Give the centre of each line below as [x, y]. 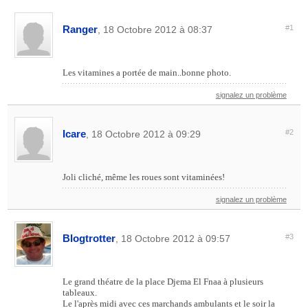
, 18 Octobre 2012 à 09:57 [173, 238]
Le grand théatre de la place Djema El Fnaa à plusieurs [163, 281]
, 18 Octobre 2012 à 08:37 [155, 29]
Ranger [80, 29]
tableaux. [80, 292]
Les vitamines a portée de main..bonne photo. [147, 72]
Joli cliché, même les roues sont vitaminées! [144, 177]
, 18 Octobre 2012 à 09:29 [144, 134]
